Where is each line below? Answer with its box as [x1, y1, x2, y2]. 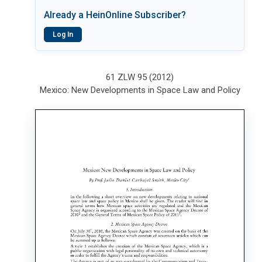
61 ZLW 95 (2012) [106, 72, 174, 82]
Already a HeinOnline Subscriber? [44, 9, 186, 20]
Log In [53, 30, 73, 39]
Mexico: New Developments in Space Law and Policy [39, 85, 240, 95]
